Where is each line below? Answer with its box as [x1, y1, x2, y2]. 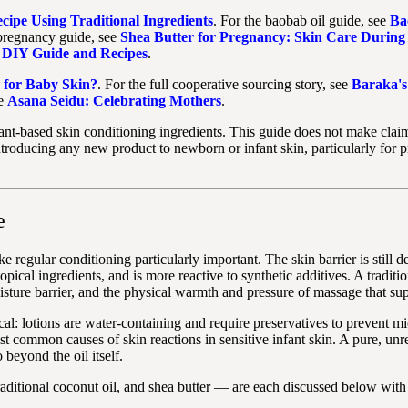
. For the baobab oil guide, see [213, 13, 390, 29]
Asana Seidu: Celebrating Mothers [7, 93, 221, 109]
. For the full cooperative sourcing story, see [97, 76, 352, 93]
